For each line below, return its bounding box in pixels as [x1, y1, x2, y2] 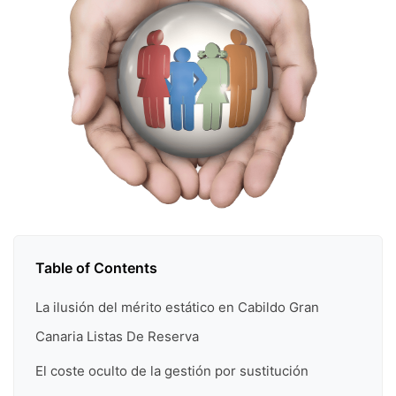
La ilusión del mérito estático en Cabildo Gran [35, 298, 319, 316]
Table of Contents [35, 258, 157, 277]
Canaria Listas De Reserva [35, 327, 199, 345]
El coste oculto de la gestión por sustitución [35, 362, 308, 380]
